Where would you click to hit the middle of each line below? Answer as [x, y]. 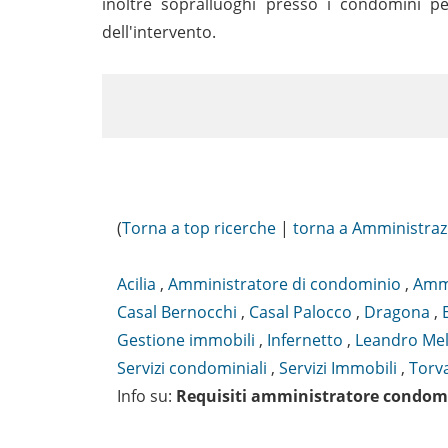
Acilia [136, 284]
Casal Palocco [300, 312]
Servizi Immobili [338, 368]
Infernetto [305, 340]
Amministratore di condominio [284, 284]
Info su [142, 396]
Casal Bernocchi [177, 312]
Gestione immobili [186, 340]
